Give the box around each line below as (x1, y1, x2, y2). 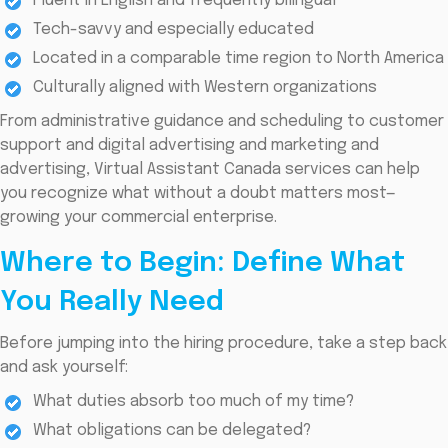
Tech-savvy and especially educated (33, 21, 314, 39)
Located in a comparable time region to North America (33, 50, 444, 68)
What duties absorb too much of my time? (33, 393, 354, 411)
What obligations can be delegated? (33, 422, 311, 440)
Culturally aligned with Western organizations (33, 79, 377, 97)
